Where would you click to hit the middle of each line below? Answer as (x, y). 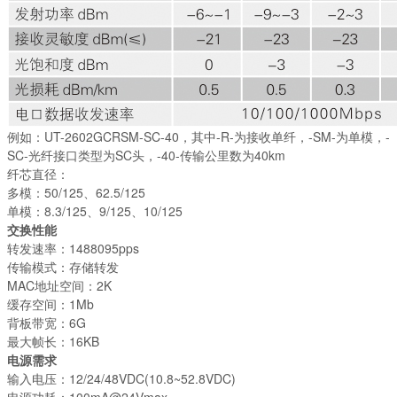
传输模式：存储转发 (63, 266)
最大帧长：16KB (53, 341)
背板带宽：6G (47, 322)
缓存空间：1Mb (51, 304)
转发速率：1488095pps (73, 248)
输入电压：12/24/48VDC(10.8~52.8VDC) (121, 378)
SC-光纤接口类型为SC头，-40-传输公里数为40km (146, 155)
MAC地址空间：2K (59, 285)
